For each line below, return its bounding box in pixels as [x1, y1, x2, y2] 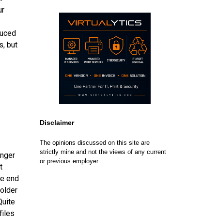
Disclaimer [40, 119, 75, 127]
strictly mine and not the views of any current [40, 148, 167, 155]
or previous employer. [40, 157, 100, 165]
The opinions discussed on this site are [40, 139, 150, 146]
